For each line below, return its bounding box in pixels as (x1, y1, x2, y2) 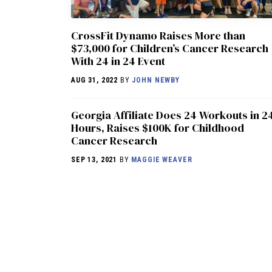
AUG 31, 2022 (71, 76, 118, 85)
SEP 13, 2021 (71, 155, 118, 165)
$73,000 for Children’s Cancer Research (71, 41, 268, 56)
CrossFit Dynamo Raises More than (71, 28, 245, 44)
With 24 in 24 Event (71, 53, 165, 69)
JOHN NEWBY (132, 76, 180, 85)
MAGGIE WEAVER (131, 155, 192, 165)
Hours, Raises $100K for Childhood (71, 120, 244, 136)
